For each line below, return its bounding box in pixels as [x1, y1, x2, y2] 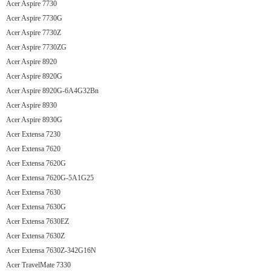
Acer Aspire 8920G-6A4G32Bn [6, 87, 99, 95]
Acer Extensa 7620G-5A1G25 [6, 174, 94, 182]
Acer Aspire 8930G [6, 116, 62, 124]
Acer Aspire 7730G [6, 14, 62, 22]
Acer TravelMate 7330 [6, 261, 71, 269]
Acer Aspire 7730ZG [6, 43, 67, 51]
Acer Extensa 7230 [6, 130, 60, 139]
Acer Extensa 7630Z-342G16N [6, 246, 96, 255]
